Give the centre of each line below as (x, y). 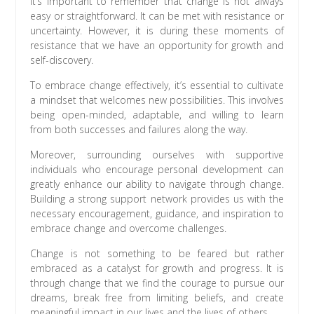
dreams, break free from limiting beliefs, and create (157, 298)
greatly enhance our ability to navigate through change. (157, 184)
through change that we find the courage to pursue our (157, 283)
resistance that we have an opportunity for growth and (157, 46)
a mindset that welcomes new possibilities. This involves (157, 100)
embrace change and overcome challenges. (129, 228)
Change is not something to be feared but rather (157, 254)
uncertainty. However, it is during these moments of (157, 31)
